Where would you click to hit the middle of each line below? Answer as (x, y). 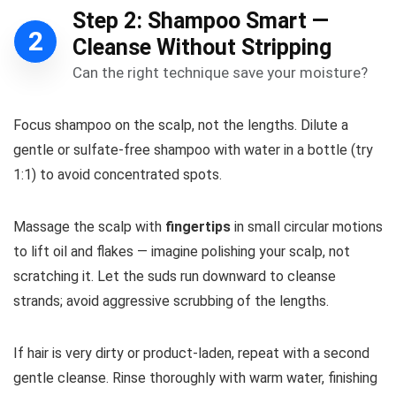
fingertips (198, 227)
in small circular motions (307, 227)
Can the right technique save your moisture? (220, 73)
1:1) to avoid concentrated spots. (118, 175)
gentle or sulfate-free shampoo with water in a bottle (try (193, 150)
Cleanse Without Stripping (202, 48)
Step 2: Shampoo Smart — (201, 21)
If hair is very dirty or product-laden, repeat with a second (191, 354)
